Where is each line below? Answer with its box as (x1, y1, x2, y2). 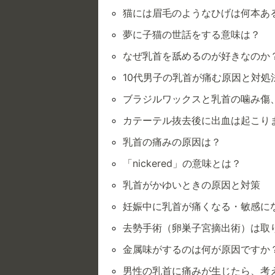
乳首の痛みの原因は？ (123, 136, 221, 149)
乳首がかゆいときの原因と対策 (123, 179, 260, 192)
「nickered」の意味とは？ (123, 157, 241, 170)
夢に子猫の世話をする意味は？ (123, 28, 260, 41)
